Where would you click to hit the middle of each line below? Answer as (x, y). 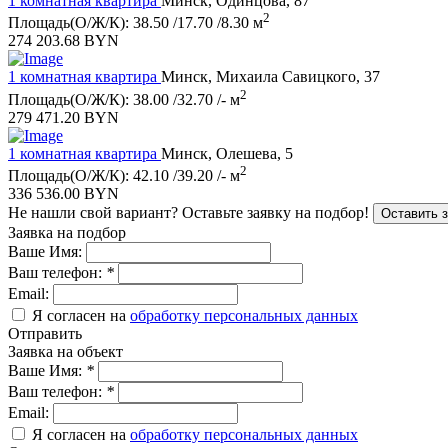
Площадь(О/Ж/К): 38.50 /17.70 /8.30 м (135, 23)
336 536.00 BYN (63, 193)
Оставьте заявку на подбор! (275, 212)
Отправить (45, 333)
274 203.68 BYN (63, 41)
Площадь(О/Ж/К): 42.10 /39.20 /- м (124, 175)
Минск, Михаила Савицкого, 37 (270, 77)
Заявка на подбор (67, 232)
